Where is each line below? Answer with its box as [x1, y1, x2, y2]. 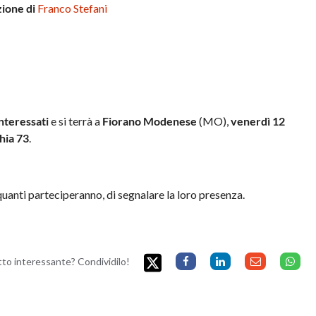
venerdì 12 [231, 114, 286, 128]
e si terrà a [49, 114, 103, 128]
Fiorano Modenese [102, 114, 197, 128]
